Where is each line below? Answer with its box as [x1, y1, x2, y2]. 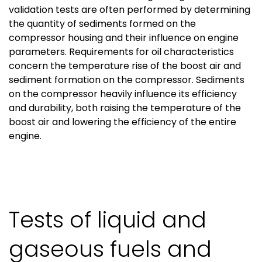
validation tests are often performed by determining [9, 3, 250, 17]
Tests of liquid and [9, 204, 206, 236]
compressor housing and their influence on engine [9, 31, 239, 45]
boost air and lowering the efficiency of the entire [9, 115, 236, 129]
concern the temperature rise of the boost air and [9, 59, 241, 73]
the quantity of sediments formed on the [9, 17, 196, 31]
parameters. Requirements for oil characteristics [9, 45, 234, 59]
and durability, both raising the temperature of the [9, 101, 241, 115]
